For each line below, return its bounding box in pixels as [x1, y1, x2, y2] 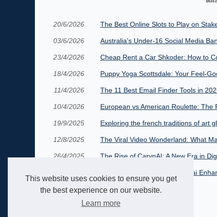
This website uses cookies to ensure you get [25, 174, 177, 183]
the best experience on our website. [40, 186, 162, 195]
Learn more [81, 199, 121, 208]
